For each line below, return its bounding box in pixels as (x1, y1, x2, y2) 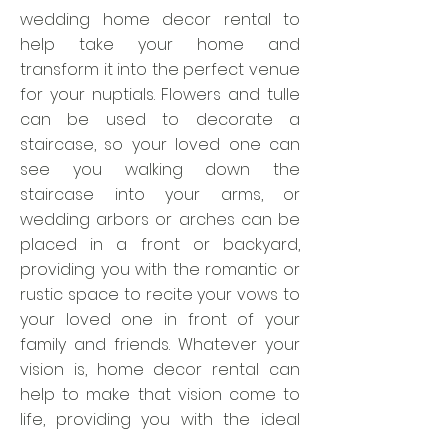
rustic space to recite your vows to (20, 283, 300, 306)
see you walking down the (20, 158, 300, 181)
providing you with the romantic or (20, 258, 300, 281)
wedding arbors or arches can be (20, 208, 300, 231)
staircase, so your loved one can (20, 133, 300, 156)
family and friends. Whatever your (20, 333, 300, 356)
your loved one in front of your (20, 308, 300, 331)
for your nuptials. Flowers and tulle (20, 83, 300, 106)
